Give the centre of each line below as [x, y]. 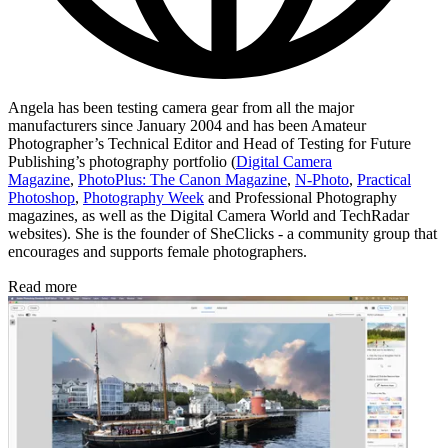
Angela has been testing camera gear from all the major [181, 108]
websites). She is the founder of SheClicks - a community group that [222, 234]
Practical [384, 180]
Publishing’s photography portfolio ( [122, 162]
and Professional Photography [300, 198]
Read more [42, 287]
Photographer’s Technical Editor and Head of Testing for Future [209, 144]
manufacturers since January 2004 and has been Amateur [187, 126]
